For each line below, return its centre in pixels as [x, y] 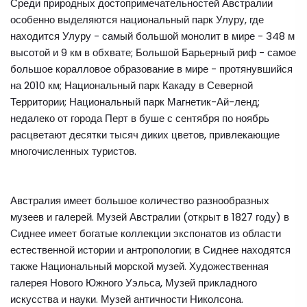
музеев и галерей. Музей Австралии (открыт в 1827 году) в [150, 217]
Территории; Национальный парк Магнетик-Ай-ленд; [135, 102]
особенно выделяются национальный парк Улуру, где [137, 20]
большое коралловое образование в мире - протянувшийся [151, 69]
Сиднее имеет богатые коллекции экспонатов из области [146, 233]
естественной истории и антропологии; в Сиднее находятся [150, 250]
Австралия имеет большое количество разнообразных [140, 200]
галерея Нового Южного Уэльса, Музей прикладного [134, 283]
